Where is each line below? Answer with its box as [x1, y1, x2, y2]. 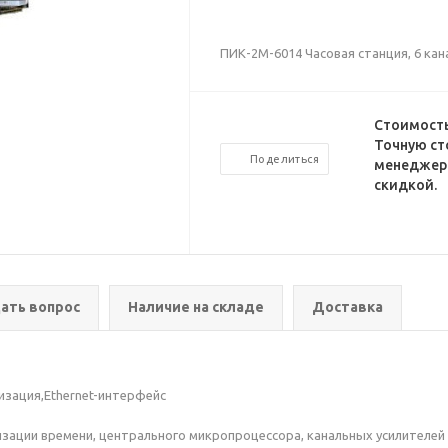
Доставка [312, 299, 383, 315]
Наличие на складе [128, 299, 264, 315]
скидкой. [373, 177, 437, 193]
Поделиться [250, 153, 320, 165]
